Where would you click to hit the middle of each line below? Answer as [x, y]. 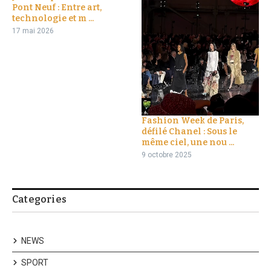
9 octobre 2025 [167, 155]
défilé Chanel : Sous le [189, 132]
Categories [39, 200]
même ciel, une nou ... [188, 143]
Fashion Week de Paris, [193, 121]
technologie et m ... [53, 18]
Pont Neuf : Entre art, [57, 7]
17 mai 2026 [33, 31]
